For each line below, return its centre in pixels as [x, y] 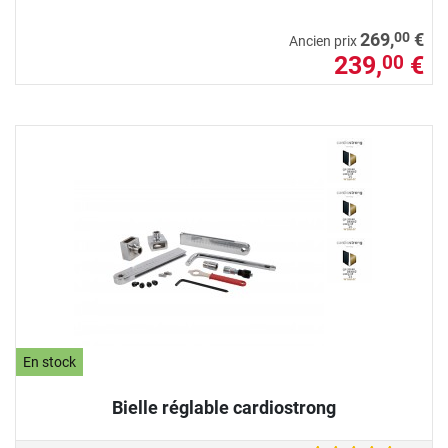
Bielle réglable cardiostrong [224, 408]
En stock [50, 362]
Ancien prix [324, 42]
